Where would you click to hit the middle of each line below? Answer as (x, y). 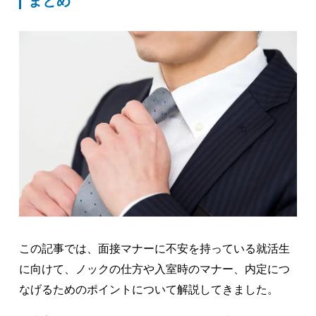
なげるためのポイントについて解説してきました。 (148, 290)
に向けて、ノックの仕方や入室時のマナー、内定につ (154, 269)
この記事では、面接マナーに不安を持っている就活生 (154, 249)
